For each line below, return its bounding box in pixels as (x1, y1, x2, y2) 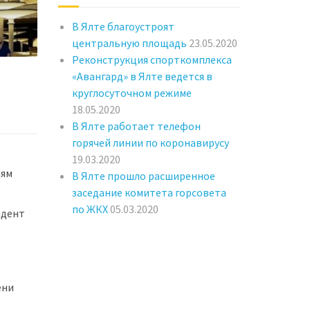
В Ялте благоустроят (71, 19, 174, 33)
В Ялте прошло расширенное (71, 169, 215, 183)
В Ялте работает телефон (71, 119, 201, 133)
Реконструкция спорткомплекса (71, 53, 232, 66)
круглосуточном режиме (71, 86, 192, 100)
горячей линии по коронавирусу (71, 136, 229, 149)
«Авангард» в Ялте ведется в (71, 69, 212, 83)
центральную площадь (71, 36, 187, 50)
